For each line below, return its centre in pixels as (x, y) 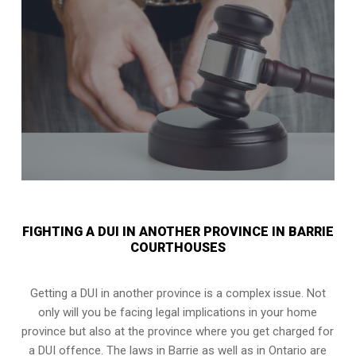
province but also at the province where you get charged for (178, 331)
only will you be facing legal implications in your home (178, 312)
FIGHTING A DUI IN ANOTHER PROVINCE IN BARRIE (178, 231)
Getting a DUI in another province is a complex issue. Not (178, 293)
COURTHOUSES (178, 247)
